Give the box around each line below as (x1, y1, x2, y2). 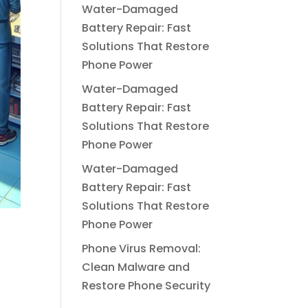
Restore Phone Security (82, 278, 211, 294)
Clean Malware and (82, 259, 190, 275)
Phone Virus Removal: (82, 241, 201, 256)
